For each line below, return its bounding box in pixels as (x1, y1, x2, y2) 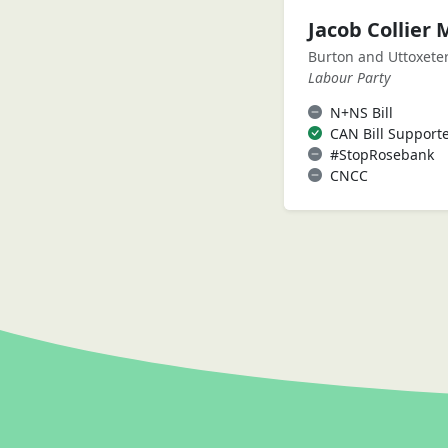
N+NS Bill (330, 102, 393, 122)
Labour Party (308, 67, 391, 87)
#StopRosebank (330, 144, 434, 164)
